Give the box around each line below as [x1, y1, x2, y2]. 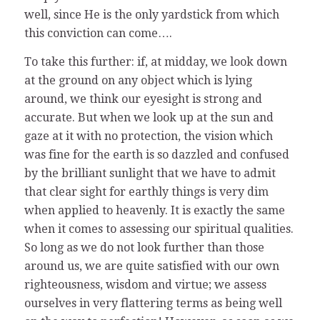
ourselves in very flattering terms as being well [24, 296, 282, 310]
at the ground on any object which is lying [24, 73, 252, 87]
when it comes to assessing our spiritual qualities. [24, 221, 294, 236]
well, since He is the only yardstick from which [24, 8, 279, 22]
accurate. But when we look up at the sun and [24, 110, 274, 124]
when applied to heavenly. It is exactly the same [24, 203, 285, 217]
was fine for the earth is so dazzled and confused [24, 147, 289, 161]
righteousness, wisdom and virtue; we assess [24, 277, 266, 291]
